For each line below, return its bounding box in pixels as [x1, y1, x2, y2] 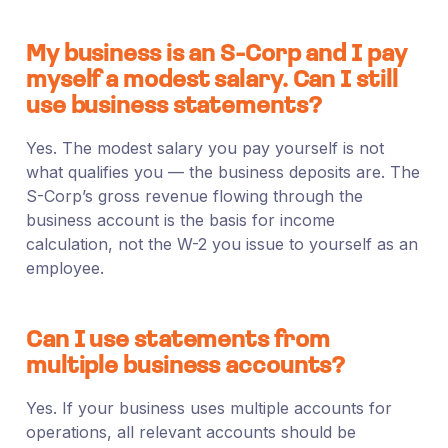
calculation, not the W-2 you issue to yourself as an [25, 233, 418, 254]
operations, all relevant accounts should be [25, 421, 356, 442]
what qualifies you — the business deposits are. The [25, 161, 420, 182]
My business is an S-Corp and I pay [25, 42, 407, 67]
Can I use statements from [25, 328, 330, 353]
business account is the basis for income [25, 209, 335, 230]
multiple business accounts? [25, 354, 346, 379]
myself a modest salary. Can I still [25, 68, 398, 93]
